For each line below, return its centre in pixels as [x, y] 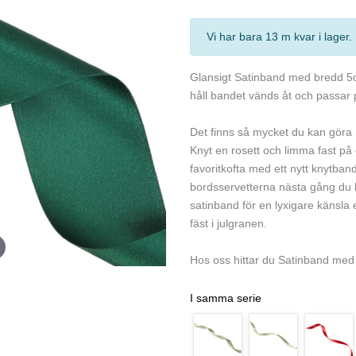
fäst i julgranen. [228, 223]
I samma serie [226, 298]
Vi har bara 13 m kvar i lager [278, 37]
